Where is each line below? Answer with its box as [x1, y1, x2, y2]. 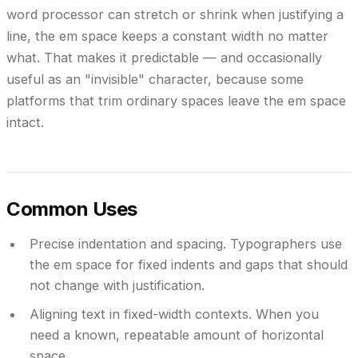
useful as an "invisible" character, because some [6, 70, 304, 87]
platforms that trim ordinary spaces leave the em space [6, 92, 346, 109]
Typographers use [225, 235, 342, 252]
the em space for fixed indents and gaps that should [29, 256, 348, 272]
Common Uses [6, 197, 137, 221]
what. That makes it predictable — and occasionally [6, 49, 322, 66]
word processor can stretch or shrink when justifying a [6, 6, 344, 22]
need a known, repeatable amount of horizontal [29, 327, 324, 344]
